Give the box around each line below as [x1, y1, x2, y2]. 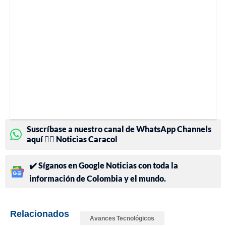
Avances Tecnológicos [90, 214, 154, 222]
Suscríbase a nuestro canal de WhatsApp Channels [27, 124, 211, 134]
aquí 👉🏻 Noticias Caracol [27, 134, 118, 144]
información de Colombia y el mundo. [29, 174, 166, 184]
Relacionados [10, 208, 69, 219]
